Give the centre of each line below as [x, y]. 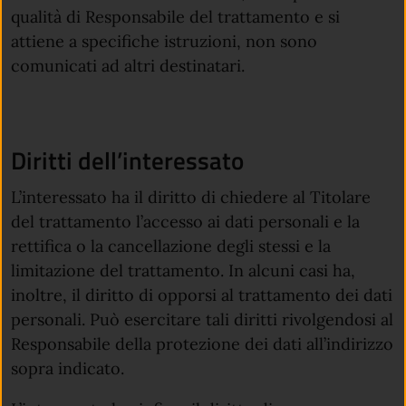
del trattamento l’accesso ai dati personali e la [185, 221]
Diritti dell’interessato [127, 160]
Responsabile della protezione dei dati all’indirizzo [202, 343]
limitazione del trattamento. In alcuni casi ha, [183, 270]
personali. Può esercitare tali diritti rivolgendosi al [202, 319]
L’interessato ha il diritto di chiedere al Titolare [191, 197]
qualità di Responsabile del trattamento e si [175, 17]
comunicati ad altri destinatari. [128, 66]
